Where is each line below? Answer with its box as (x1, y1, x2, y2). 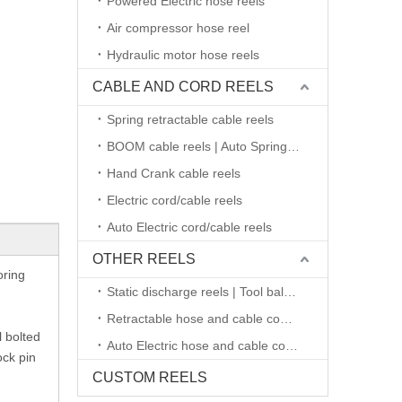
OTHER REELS (92, 250, 196, 267)
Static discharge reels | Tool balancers (284, 284, 296, 299)
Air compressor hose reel (107, 20, 249, 35)
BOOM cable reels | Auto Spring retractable (287, 138, 300, 153)
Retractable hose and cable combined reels (280, 310, 293, 326)
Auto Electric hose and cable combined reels (285, 337, 298, 353)
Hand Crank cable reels (107, 165, 240, 180)
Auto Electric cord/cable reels (107, 219, 272, 234)
